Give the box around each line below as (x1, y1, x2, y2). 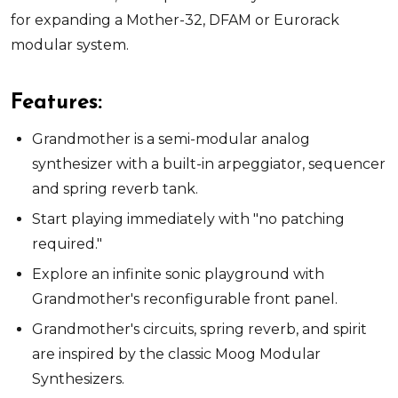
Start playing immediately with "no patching (32, 210, 345, 227)
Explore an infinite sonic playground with (32, 265, 324, 283)
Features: (11, 92, 102, 114)
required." (32, 235, 102, 252)
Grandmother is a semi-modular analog (32, 130, 310, 147)
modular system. (11, 36, 129, 53)
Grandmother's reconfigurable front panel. (32, 290, 338, 307)
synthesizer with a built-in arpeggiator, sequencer (32, 155, 386, 172)
